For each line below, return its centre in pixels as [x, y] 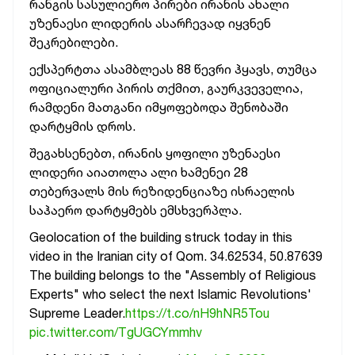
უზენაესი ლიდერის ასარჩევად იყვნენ [150, 23]
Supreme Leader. [77, 313]
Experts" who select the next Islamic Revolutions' [170, 294]
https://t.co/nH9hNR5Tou [197, 313]
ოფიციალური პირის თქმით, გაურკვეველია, [166, 88]
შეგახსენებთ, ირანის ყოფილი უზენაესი [155, 153]
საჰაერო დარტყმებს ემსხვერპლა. [136, 210]
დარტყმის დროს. [82, 126]
